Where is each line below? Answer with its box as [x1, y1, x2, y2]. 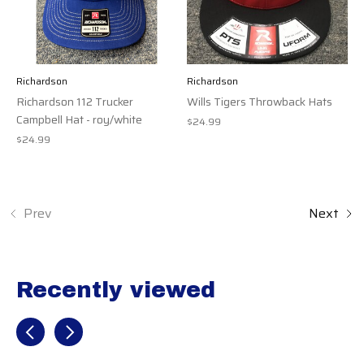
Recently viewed [16, 277, 215, 302]
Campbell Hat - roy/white [16, 110, 142, 128]
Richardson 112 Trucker [16, 92, 133, 110]
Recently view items [16, 314, 139, 335]
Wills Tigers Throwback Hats [186, 92, 332, 110]
